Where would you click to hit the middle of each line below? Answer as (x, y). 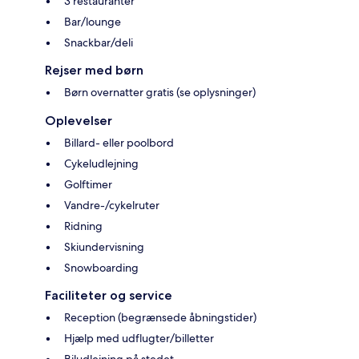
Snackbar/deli (99, 42)
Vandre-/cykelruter (112, 205)
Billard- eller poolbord (119, 142)
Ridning (83, 226)
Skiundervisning (104, 246)
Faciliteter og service (109, 295)
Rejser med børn (94, 70)
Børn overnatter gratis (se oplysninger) (160, 92)
